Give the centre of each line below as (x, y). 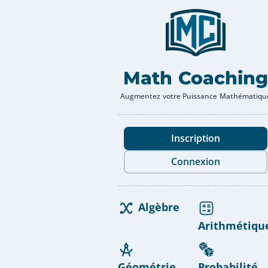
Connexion (196, 162)
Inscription (196, 138)
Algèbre (159, 207)
